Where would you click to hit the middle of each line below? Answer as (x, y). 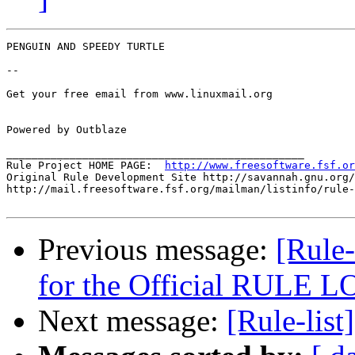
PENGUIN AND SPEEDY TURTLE (86, 47)
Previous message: (157, 250)
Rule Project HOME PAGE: (86, 166)
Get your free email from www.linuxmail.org (143, 94)
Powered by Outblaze (67, 130)
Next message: (132, 321)
